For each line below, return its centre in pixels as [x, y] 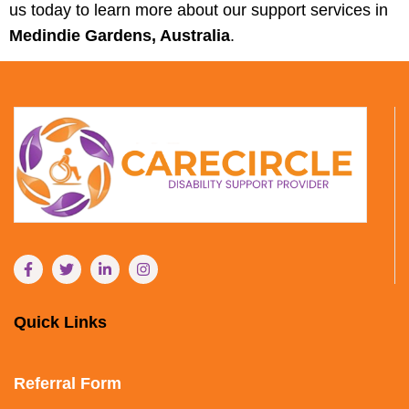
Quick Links [60, 322]
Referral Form [68, 383]
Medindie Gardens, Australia [120, 35]
